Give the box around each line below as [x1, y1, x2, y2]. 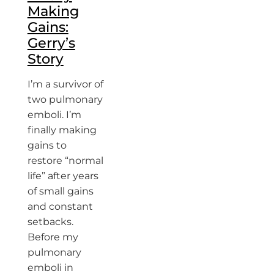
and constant [27, 200, 93, 212]
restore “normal [27, 154, 103, 166]
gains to [27, 139, 67, 151]
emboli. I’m [27, 108, 81, 120]
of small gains [27, 185, 94, 197]
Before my [27, 231, 78, 243]
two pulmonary [27, 93, 103, 105]
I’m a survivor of [27, 78, 103, 90]
